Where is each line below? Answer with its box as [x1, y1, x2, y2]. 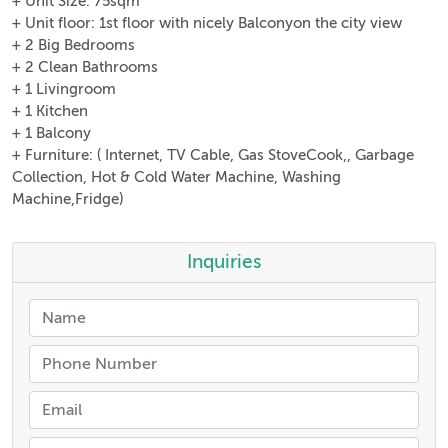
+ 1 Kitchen [12, 101, 88, 120]
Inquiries [187, 250, 261, 273]
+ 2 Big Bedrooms [12, 35, 135, 54]
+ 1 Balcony [12, 123, 91, 142]
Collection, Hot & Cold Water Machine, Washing [12, 167, 341, 186]
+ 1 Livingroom [12, 79, 116, 98]
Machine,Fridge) [12, 189, 123, 208]
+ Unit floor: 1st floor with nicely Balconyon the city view [12, 13, 402, 32]
